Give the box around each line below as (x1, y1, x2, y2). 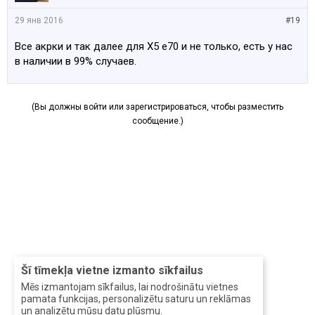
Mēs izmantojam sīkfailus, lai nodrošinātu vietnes (21, 281, 238, 292)
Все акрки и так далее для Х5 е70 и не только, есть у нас (15, 40, 292, 53)
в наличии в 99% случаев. (15, 55, 136, 67)
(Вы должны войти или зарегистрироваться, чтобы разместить (32, 102, 283, 112)
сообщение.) (131, 116, 184, 126)
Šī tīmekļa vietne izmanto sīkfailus (21, 264, 203, 277)
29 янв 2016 (15, 15, 63, 25)
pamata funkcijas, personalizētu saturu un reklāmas (21, 293, 251, 304)
